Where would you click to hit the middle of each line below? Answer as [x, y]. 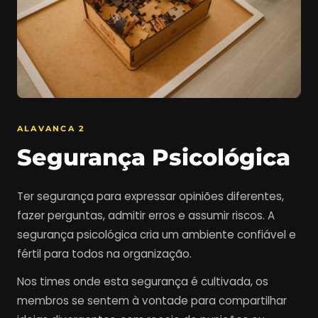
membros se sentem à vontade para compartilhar [152, 300]
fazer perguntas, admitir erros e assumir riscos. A [146, 215]
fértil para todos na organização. [104, 253]
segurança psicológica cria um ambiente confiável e [157, 234]
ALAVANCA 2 [51, 128]
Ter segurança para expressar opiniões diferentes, [150, 196]
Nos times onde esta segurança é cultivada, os [143, 281]
